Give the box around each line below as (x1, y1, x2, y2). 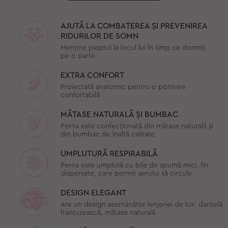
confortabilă (60, 91, 100, 99)
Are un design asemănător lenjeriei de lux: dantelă (60, 201, 222, 208)
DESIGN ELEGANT (60, 188, 126, 197)
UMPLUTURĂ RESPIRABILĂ (60, 149, 158, 158)
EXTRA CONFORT (60, 71, 124, 79)
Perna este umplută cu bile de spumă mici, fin (60, 161, 208, 169)
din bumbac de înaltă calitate (60, 130, 155, 138)
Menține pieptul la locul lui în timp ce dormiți (60, 44, 206, 51)
